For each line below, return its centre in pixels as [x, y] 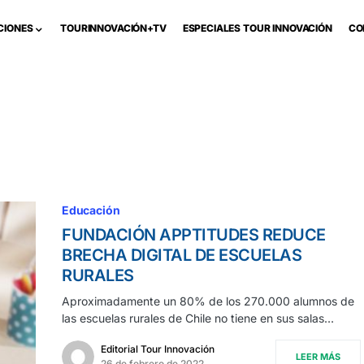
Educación [91, 210]
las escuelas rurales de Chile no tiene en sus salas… [198, 318]
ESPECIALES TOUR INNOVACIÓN [257, 28]
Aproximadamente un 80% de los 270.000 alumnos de [208, 301]
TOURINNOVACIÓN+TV [113, 28]
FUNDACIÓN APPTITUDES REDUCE [194, 235]
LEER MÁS [318, 357]
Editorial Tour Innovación [158, 349]
